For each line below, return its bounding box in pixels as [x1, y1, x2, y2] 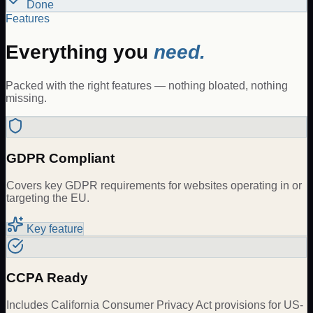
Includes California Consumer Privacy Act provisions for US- [6, 298, 303, 311]
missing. [6, 92, 47, 105]
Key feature [24, 222, 83, 235]
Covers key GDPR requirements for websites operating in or [6, 179, 302, 191]
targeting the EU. [6, 191, 89, 204]
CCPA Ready [6, 270, 88, 286]
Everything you [6, 41, 154, 63]
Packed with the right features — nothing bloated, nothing [6, 80, 288, 92]
